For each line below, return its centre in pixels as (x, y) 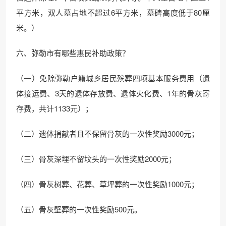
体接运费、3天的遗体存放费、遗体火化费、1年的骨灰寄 (113, 93)
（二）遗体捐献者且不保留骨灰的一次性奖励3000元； (107, 133)
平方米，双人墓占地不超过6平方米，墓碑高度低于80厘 (113, 12)
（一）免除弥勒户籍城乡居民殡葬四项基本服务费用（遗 (113, 78)
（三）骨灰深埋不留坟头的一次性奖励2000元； (96, 159)
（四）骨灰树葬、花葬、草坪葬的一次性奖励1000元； (107, 184)
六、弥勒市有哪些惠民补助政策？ (73, 53)
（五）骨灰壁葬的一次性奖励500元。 (79, 209)
